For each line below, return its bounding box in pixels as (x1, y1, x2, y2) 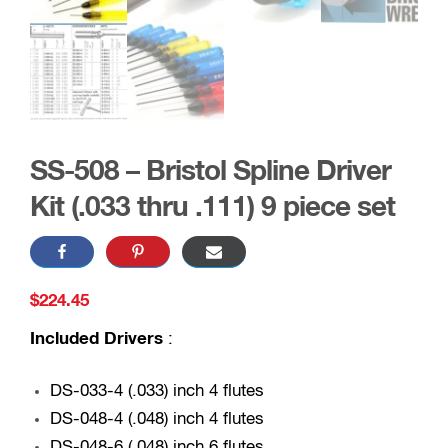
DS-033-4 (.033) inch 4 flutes (50, 383, 264, 401)
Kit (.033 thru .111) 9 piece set (30, 194, 395, 223)
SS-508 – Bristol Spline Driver (30, 158, 391, 187)
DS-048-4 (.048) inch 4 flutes (50, 411, 264, 429)
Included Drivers (30, 331, 168, 349)
